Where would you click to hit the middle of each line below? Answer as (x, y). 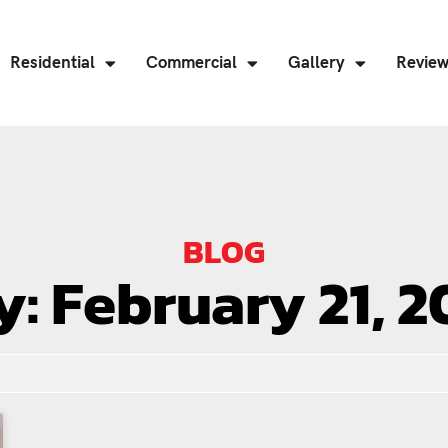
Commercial (191, 63)
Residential (52, 63)
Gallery (316, 63)
